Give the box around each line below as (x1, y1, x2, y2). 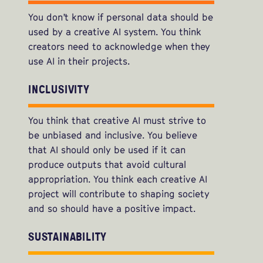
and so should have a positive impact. (28, 203, 195, 215)
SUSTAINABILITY (28, 228, 107, 245)
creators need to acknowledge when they (28, 41, 210, 53)
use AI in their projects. (28, 55, 130, 68)
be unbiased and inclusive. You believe (28, 129, 197, 141)
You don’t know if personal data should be (28, 11, 213, 23)
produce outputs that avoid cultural (28, 159, 186, 171)
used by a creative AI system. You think (28, 26, 201, 38)
